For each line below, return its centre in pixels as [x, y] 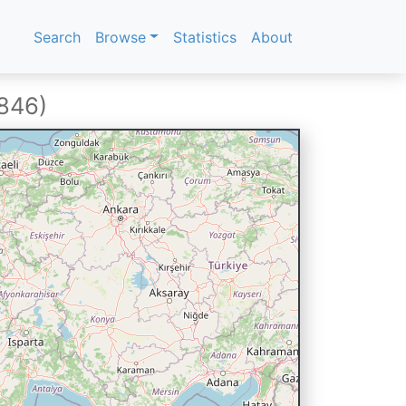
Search [58, 37]
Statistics [205, 37]
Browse [121, 37]
